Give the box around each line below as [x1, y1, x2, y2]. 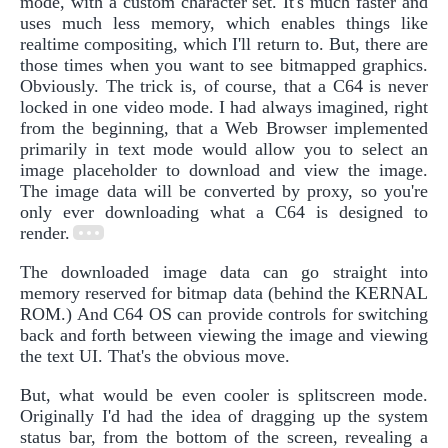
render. [20, 222, 70, 243]
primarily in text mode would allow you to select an [20, 138, 428, 159]
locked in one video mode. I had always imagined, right [20, 96, 428, 117]
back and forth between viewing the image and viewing [20, 324, 428, 345]
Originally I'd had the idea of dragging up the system [20, 405, 428, 426]
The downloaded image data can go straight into [20, 261, 428, 282]
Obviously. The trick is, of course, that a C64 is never [20, 75, 428, 96]
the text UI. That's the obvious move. [20, 345, 290, 366]
